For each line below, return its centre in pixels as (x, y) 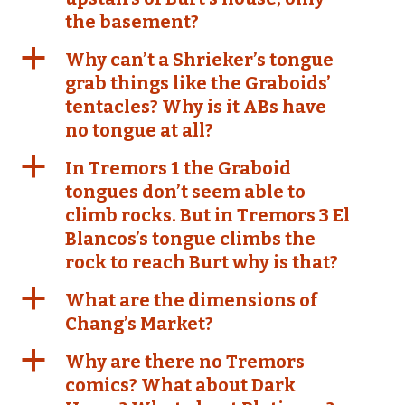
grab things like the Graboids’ (198, 83)
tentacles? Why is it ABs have (196, 107)
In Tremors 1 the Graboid (178, 168)
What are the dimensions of (191, 300)
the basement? (132, 22)
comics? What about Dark (180, 385)
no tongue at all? (139, 130)
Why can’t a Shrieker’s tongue (199, 60)
